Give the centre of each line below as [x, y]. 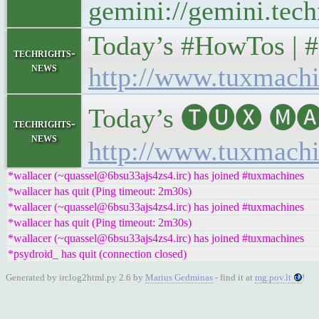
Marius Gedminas [179, 277]
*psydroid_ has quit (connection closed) [97, 254]
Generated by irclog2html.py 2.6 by [75, 277]
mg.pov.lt [273, 277]
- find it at [234, 277]
